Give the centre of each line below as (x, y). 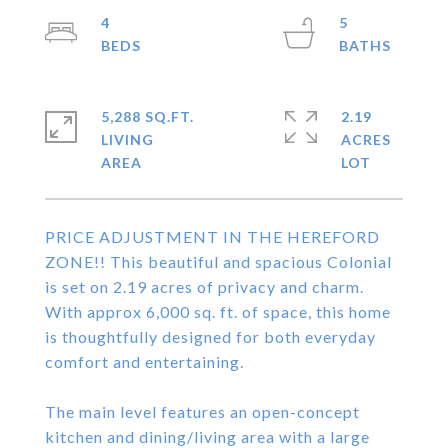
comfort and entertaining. (144, 361)
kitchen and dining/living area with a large (207, 436)
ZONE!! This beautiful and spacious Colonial (218, 261)
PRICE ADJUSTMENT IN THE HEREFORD (212, 236)
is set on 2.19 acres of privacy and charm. (204, 286)
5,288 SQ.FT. (147, 116)
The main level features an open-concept (202, 411)
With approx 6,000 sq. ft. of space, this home (218, 311)
